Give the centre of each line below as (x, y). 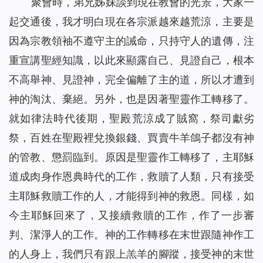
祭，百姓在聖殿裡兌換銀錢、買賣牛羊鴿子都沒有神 (131, 138)
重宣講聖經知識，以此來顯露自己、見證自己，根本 (131, 60)
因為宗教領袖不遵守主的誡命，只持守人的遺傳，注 (131, 41)
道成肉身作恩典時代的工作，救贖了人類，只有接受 (131, 177)
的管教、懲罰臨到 (52, 157)
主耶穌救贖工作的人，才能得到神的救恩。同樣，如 (131, 196)
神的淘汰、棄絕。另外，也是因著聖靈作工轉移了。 (131, 99)
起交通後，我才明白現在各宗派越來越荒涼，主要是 (131, 22)
